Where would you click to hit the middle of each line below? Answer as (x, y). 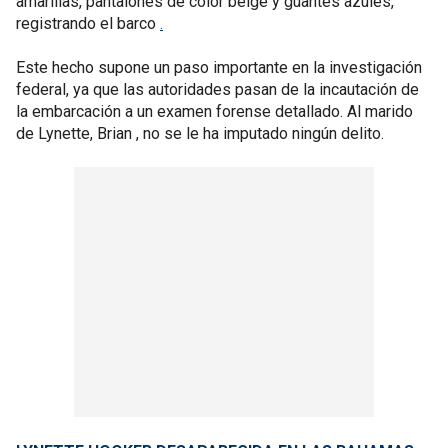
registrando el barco (88, 23)
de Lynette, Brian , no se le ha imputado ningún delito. (200, 133)
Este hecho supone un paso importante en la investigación (219, 67)
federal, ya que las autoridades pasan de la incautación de (217, 89)
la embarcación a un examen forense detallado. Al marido (214, 111)
